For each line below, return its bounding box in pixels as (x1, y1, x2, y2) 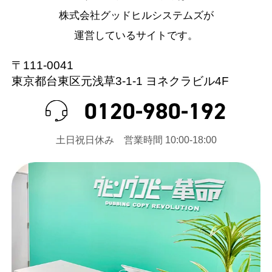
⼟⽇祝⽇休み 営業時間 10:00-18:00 (55, 134, 217, 146)
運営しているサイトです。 (74, 29, 198, 41)
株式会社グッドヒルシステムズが (58, 9, 214, 21)
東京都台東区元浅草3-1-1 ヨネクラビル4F (12, 75, 229, 88)
